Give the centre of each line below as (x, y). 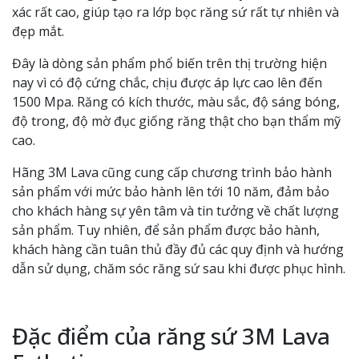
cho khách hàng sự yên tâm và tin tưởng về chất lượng (175, 211)
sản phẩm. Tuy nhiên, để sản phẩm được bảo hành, (166, 230)
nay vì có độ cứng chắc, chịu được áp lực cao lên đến (167, 83)
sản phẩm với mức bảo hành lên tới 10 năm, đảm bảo (171, 192)
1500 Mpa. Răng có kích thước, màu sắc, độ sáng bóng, (176, 102)
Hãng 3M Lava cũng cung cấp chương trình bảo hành (172, 172)
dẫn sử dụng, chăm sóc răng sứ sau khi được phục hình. (179, 268)
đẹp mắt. (38, 31)
